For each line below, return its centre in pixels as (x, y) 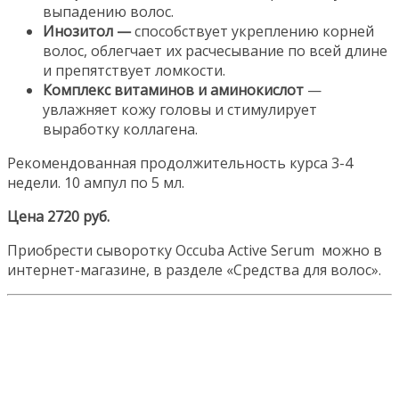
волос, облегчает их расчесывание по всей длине (215, 50)
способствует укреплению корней (254, 31)
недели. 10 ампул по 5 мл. (96, 182)
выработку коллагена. (120, 129)
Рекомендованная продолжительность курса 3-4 (180, 163)
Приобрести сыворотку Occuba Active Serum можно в (195, 250)
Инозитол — (89, 31)
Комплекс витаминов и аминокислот (173, 90)
